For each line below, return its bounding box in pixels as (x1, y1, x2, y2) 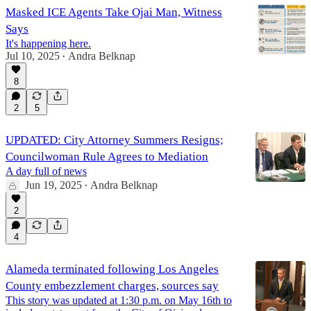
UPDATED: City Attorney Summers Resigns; (6, 133, 224, 146)
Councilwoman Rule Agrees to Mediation (6, 149, 208, 163)
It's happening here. (6, 37, 91, 49)
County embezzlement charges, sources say (6, 278, 219, 292)
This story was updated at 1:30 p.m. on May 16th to (6, 294, 232, 306)
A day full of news (6, 165, 87, 177)
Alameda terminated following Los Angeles (6, 262, 219, 276)
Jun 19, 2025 (25, 178, 82, 191)
